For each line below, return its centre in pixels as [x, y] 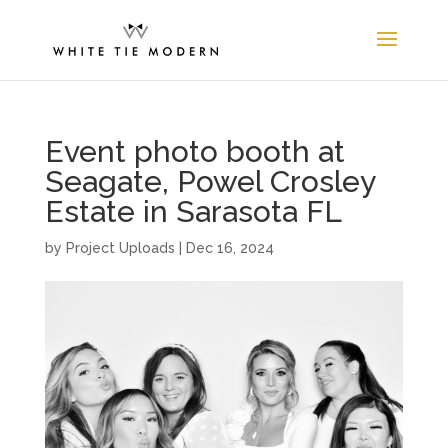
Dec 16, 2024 [229, 248]
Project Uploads [120, 248]
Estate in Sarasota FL [193, 211]
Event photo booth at [194, 151]
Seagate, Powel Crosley [209, 181]
